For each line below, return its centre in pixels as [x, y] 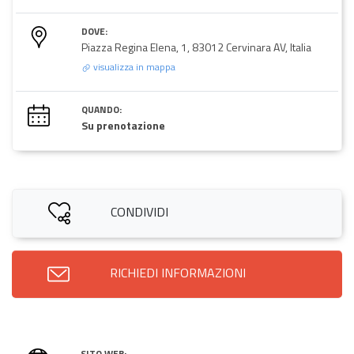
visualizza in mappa [133, 66]
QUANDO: [102, 109]
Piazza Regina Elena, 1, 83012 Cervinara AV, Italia [196, 47]
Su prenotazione [123, 125]
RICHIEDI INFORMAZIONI [178, 272]
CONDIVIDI [139, 211]
